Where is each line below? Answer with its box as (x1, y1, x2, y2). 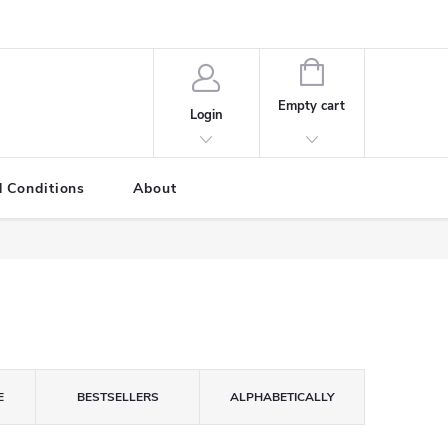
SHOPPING (322, 61, 389, 79)
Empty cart (278, 97, 346, 115)
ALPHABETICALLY (230, 389, 335, 405)
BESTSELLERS (76, 389, 159, 405)
